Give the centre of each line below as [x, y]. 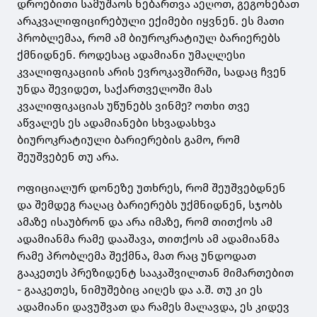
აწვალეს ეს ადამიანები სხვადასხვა [116, 123]
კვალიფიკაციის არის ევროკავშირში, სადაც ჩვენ [152, 72]
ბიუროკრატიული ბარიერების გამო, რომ [128, 140]
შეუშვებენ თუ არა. [68, 157]
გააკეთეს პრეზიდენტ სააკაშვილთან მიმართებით [155, 273]
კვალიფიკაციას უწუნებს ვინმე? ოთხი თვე [133, 106]
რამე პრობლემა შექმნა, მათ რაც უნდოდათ [137, 256]
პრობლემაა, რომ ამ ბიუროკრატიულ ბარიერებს [149, 38]
